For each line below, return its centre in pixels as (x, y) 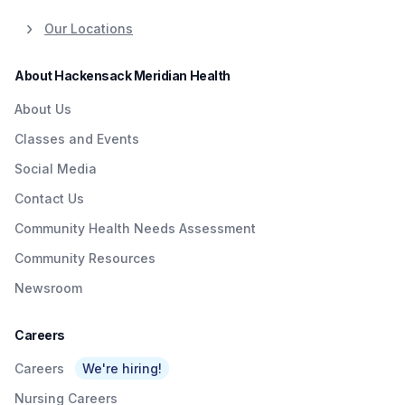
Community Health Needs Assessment (135, 228)
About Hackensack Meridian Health (122, 75)
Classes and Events (77, 138)
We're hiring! (122, 368)
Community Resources (85, 258)
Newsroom (48, 287)
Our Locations (89, 28)
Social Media (56, 168)
